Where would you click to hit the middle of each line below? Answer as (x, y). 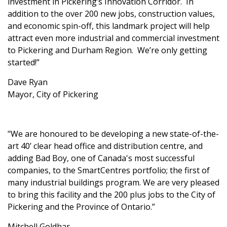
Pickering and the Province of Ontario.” (82, 207)
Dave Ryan (28, 82)
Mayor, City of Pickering (53, 94)
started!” (24, 62)
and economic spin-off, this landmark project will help (109, 26)
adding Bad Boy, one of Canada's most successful (101, 158)
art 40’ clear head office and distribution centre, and (105, 146)
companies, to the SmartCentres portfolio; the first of (109, 170)
